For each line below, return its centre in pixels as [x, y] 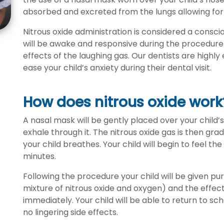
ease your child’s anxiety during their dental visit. [117, 68]
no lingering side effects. [70, 212]
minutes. [39, 156]
